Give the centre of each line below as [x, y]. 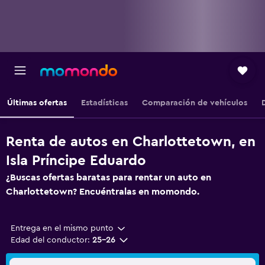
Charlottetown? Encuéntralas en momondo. [103, 192]
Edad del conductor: [50, 240]
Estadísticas [104, 103]
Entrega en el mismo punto [62, 228]
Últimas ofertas [37, 103]
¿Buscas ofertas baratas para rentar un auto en [109, 177]
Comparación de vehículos [195, 103]
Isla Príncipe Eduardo [76, 161]
